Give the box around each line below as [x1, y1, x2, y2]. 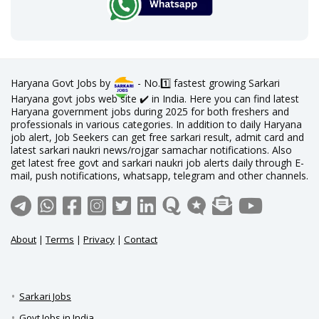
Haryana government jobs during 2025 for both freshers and [11, 105, 289, 118]
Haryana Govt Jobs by [11, 76, 113, 90]
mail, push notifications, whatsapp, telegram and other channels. [11, 169, 308, 182]
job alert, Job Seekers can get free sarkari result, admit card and [11, 130, 304, 144]
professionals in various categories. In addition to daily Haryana [11, 117, 302, 131]
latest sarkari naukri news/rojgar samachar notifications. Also [11, 143, 292, 157]
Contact [124, 233, 157, 246]
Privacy [83, 233, 115, 246]
